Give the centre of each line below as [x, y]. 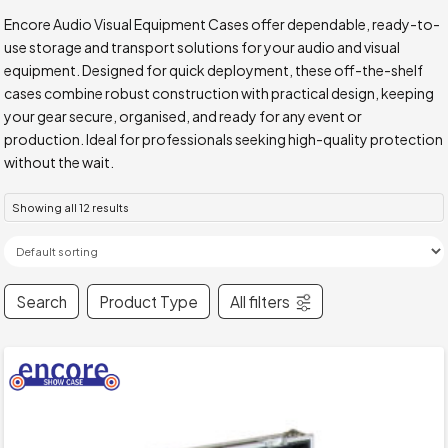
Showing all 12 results [71, 207]
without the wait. [59, 162]
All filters [260, 301]
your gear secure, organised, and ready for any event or [183, 116]
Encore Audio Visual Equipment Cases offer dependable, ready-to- [222, 24]
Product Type [149, 301]
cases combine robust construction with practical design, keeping [219, 93]
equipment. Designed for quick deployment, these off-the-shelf [214, 70]
